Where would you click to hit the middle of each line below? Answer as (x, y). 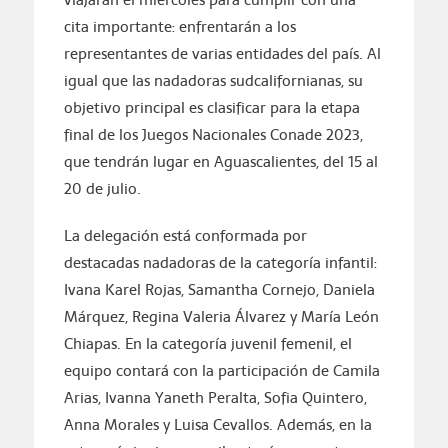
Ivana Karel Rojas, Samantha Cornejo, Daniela (219, 290)
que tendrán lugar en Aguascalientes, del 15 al (220, 162)
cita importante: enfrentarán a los (179, 27)
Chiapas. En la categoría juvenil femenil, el (207, 344)
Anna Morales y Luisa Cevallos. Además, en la (217, 425)
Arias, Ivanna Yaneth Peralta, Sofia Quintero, (215, 398)
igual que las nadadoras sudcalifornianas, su (213, 81)
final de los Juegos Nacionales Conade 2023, (213, 135)
